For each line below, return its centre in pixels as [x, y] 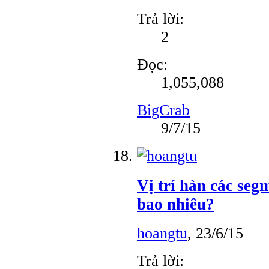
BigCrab [163, 110]
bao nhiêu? [176, 204]
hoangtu [162, 234]
